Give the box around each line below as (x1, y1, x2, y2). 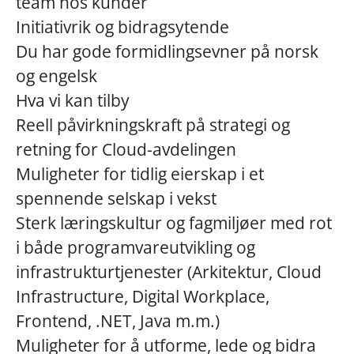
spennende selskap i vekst (16, 187, 217, 209)
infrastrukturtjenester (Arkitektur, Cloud (16, 261, 322, 283)
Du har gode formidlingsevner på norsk (16, 40, 318, 62)
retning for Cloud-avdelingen (16, 138, 236, 160)
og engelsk (16, 65, 97, 87)
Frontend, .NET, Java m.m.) (16, 310, 220, 332)
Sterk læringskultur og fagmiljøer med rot (16, 212, 332, 234)
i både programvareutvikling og (16, 236, 255, 258)
